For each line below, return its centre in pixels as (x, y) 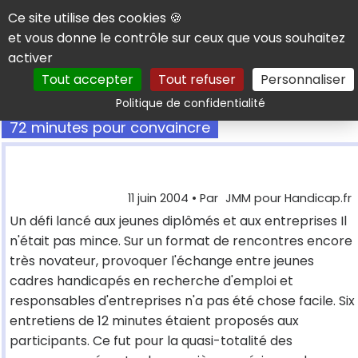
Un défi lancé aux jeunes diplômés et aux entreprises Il (178, 221)
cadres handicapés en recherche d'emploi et (151, 281)
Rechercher (286, 95)
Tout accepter (87, 80)
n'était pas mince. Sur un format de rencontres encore (181, 241)
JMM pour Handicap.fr (288, 199)
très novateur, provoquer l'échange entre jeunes (162, 261)
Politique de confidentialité (191, 103)
